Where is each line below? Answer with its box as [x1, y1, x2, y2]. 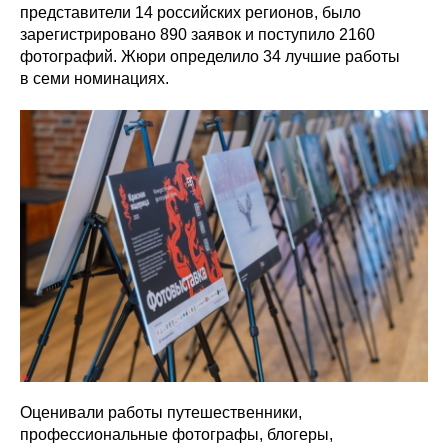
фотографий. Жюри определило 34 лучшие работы [20, 47, 400, 65]
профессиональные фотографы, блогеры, [20, 425, 333, 443]
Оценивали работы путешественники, [20, 403, 302, 421]
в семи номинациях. [20, 69, 169, 87]
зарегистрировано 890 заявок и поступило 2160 [20, 25, 375, 43]
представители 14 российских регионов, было [20, 3, 361, 21]
